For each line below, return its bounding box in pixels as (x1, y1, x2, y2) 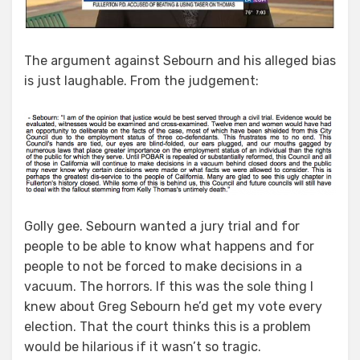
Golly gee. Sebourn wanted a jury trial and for (24, 218, 300, 234)
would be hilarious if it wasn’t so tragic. (24, 338, 261, 354)
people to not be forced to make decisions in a (24, 258, 302, 274)
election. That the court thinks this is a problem (24, 318, 311, 334)
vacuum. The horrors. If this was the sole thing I (24, 278, 313, 294)
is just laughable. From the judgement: (24, 72, 259, 88)
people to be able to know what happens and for (24, 238, 314, 254)
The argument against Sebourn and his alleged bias (24, 52, 336, 68)
